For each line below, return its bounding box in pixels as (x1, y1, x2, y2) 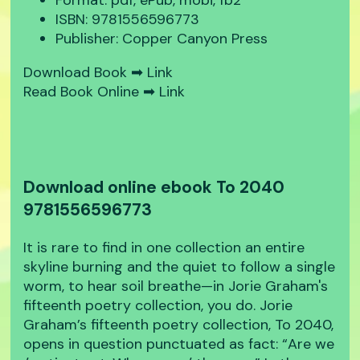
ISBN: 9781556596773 (55, 10, 200, 30)
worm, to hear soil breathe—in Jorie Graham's (23, 276, 329, 297)
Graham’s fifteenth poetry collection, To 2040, (23, 315, 334, 335)
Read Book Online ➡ (23, 82, 160, 102)
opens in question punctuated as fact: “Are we (23, 334, 335, 354)
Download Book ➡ (23, 63, 148, 83)
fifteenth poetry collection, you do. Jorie (23, 296, 293, 316)
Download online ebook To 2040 (23, 176, 285, 199)
